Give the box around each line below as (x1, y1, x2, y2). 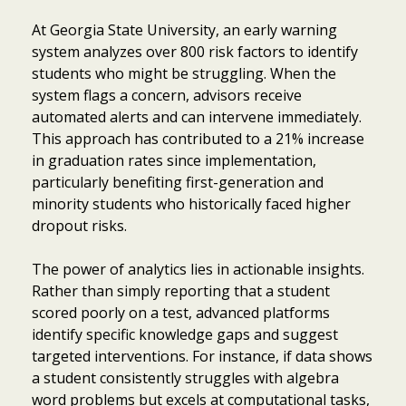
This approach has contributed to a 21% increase (32, 128, 364, 149)
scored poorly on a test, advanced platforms (32, 302, 330, 323)
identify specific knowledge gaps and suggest (32, 324, 338, 344)
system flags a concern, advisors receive (32, 84, 302, 105)
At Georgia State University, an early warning (32, 19, 337, 40)
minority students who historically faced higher (32, 193, 351, 214)
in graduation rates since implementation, (32, 150, 316, 170)
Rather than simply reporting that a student (32, 280, 330, 301)
